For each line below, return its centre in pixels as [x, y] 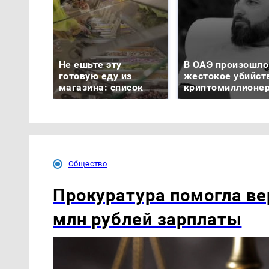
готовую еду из [95, 76]
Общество [88, 164]
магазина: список [101, 88]
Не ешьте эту [90, 65]
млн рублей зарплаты [147, 219]
